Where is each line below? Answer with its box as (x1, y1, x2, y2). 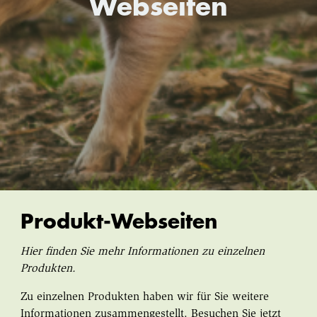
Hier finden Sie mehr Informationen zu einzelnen (20, 246, 265, 258)
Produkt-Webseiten (20, 212, 218, 232)
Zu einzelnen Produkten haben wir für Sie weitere (20, 291, 269, 303)
